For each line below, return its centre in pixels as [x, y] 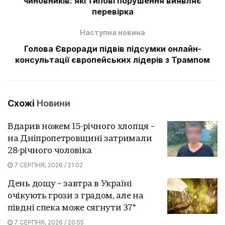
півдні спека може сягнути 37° [72, 208]
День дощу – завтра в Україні [70, 184]
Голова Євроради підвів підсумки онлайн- [113, 48]
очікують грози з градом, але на [76, 196]
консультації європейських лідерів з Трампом [113, 60]
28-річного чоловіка [50, 151]
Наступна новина [113, 32]
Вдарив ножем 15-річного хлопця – [81, 127]
